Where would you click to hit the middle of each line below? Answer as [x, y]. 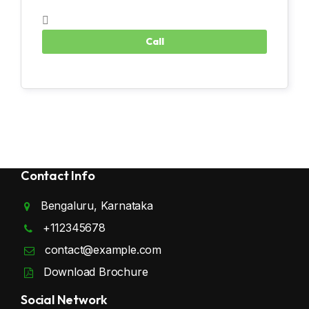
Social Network [64, 299]
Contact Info [58, 175]
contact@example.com [103, 249]
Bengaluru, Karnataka [97, 205]
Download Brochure [96, 271]
